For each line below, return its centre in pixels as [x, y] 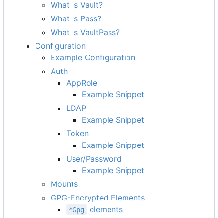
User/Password [94, 158]
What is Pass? [76, 18]
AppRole [82, 82]
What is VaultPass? [85, 32]
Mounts [64, 184]
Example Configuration [93, 57]
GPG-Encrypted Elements [98, 197]
